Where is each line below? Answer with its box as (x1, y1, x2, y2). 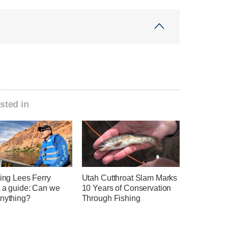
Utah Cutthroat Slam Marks (81, 173, 178, 182)
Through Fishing (81, 193, 140, 203)
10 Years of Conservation (81, 183, 172, 192)
